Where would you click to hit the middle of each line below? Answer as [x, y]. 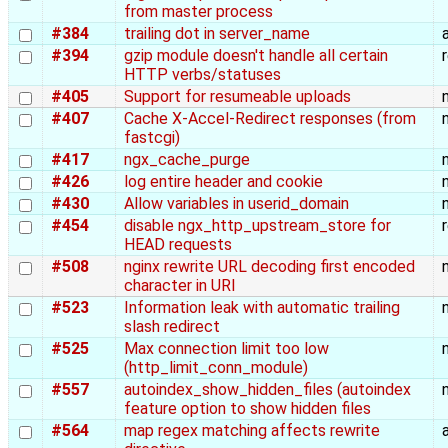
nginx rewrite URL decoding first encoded [269, 267]
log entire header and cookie [223, 182]
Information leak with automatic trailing [262, 308]
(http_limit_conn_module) [216, 368]
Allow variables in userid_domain [236, 204]
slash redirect [172, 327]
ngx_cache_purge [187, 160]
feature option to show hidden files [247, 409]
